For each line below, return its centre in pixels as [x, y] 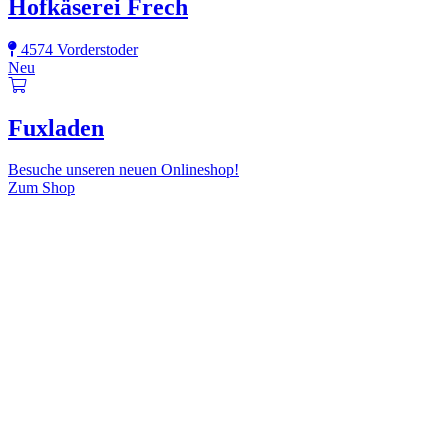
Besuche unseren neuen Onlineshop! [123, 170]
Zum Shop [41, 188]
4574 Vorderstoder [77, 49]
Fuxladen [56, 127]
